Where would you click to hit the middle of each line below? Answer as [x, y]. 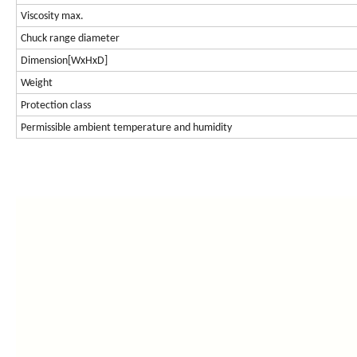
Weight [37, 84]
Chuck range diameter [70, 39]
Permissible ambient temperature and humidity [126, 128]
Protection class [56, 106]
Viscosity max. [52, 17]
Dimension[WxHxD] [64, 61]
